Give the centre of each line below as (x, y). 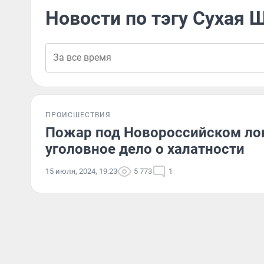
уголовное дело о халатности (145, 149)
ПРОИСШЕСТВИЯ (78, 115)
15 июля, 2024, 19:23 (81, 171)
